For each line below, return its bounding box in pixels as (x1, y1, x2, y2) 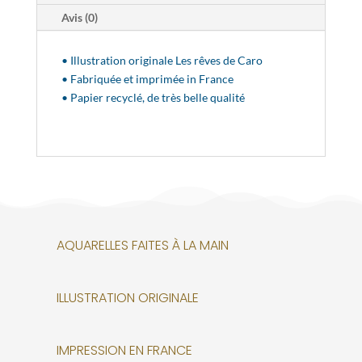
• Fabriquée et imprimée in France (61, 71, 234, 86)
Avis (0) (61, 10, 98, 24)
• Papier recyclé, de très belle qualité (61, 90, 245, 104)
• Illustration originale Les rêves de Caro (61, 53, 263, 67)
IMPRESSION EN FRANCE (56, 340, 192, 360)
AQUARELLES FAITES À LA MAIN (56, 235, 229, 255)
